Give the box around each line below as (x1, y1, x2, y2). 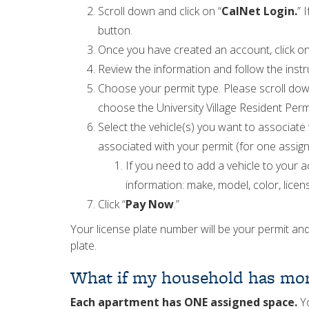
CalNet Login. (221, 3, 297, 19)
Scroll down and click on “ (98, 3, 221, 19)
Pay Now (126, 197, 174, 212)
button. (98, 23, 135, 38)
